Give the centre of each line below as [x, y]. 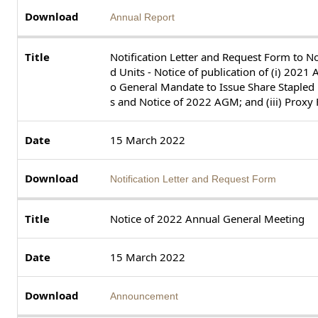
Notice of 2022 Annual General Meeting [207, 218]
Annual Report [142, 17]
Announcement [144, 296]
